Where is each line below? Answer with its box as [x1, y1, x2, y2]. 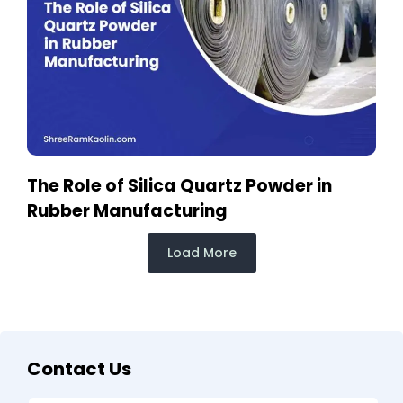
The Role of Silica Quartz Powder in [27, 173, 332, 198]
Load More [166, 243, 237, 262]
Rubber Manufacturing [27, 198, 228, 223]
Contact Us [27, 355, 131, 381]
